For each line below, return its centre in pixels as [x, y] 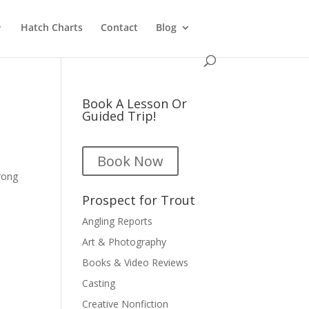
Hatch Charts [52, 27]
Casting [99, 283]
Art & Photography [124, 242]
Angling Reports [118, 221]
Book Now [131, 161]
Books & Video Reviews [136, 262]
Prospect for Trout [139, 200]
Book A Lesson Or [135, 103]
